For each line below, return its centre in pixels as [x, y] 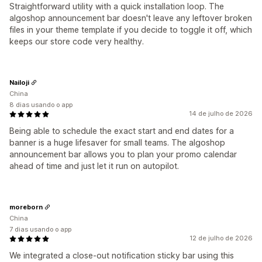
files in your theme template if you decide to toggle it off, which [131, 30]
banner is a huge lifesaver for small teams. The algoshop [117, 143]
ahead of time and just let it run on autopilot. [94, 166]
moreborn [26, 207]
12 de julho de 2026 [221, 238]
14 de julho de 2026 [221, 114]
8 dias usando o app [41, 105]
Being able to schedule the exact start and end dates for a [122, 131]
